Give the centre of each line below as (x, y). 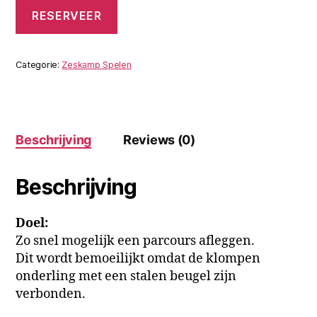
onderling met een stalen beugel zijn (126, 276)
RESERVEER (67, 15)
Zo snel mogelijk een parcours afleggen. (136, 241)
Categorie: (39, 64)
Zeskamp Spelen (97, 64)
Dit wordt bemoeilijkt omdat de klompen (138, 258)
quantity (35, 32)
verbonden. (51, 294)
